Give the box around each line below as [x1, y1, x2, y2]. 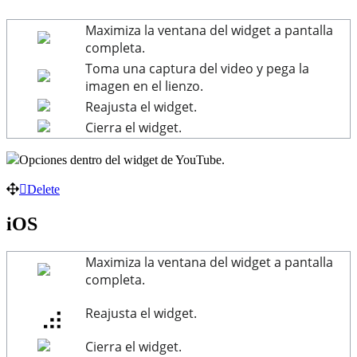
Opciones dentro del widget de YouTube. [19, 153, 225, 167]
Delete [27, 182, 60, 197]
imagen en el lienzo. [84, 77, 203, 96]
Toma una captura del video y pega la [84, 60, 309, 78]
